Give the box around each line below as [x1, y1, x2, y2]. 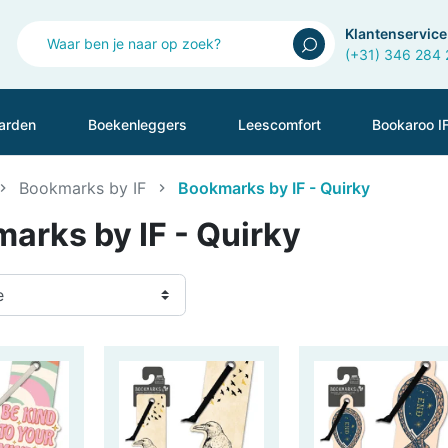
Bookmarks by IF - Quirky [178, 177, 370, 198]
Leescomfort [237, 115, 321, 133]
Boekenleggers [87, 115, 187, 133]
